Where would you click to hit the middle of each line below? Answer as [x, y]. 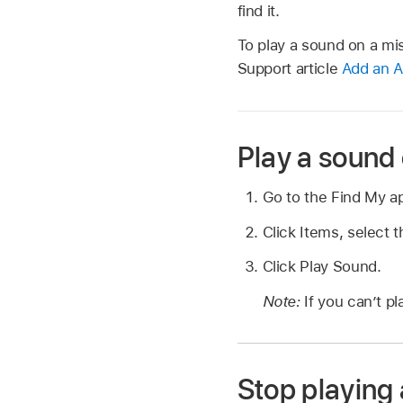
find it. [258, 11]
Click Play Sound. [322, 267]
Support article [289, 69]
